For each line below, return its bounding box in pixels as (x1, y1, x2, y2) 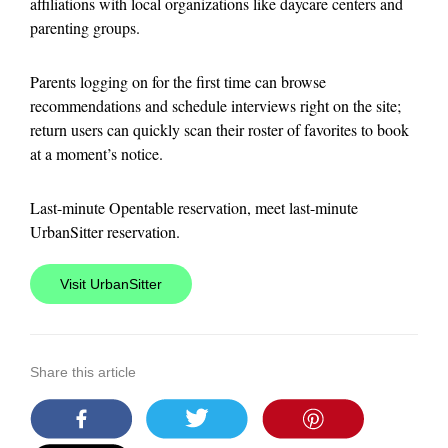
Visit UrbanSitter (60, 276, 162, 292)
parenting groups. (30, 17, 140, 38)
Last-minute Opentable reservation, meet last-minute (30, 197, 358, 218)
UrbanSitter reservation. (30, 221, 180, 242)
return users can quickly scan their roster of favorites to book (30, 119, 409, 140)
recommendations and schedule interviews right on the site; (30, 95, 401, 116)
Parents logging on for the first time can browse (30, 71, 326, 92)
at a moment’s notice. (30, 143, 163, 164)
